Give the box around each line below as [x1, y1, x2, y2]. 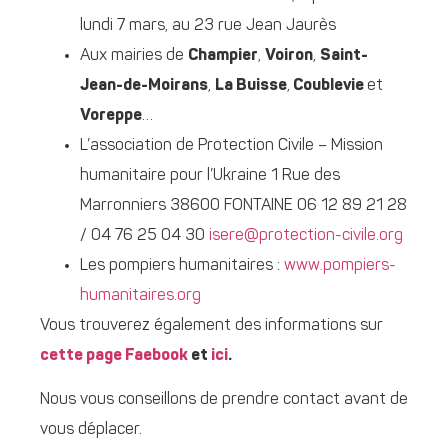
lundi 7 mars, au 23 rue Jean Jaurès [80, 18, 336, 35]
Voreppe [80, 108, 142, 125]
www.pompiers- [284, 258, 396, 275]
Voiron [265, 48, 313, 65]
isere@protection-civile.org [209, 228, 403, 245]
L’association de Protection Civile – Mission [80, 138, 383, 155]
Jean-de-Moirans [80, 78, 208, 95]
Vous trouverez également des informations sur [40, 318, 383, 335]
